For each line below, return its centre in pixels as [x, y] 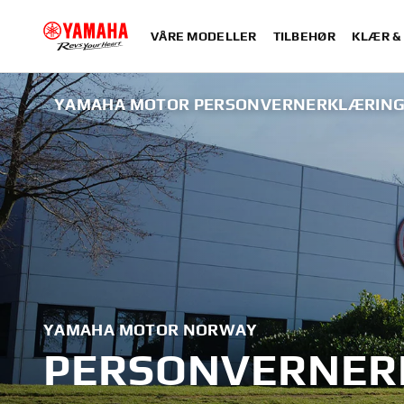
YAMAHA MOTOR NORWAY [151, 330]
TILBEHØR [304, 36]
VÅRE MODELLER [204, 36]
